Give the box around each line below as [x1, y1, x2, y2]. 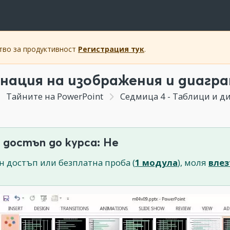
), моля [178, 157, 208, 168]
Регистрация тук [78, 44, 144, 54]
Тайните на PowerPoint [4, 90, 105, 102]
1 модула [135, 157, 178, 168]
